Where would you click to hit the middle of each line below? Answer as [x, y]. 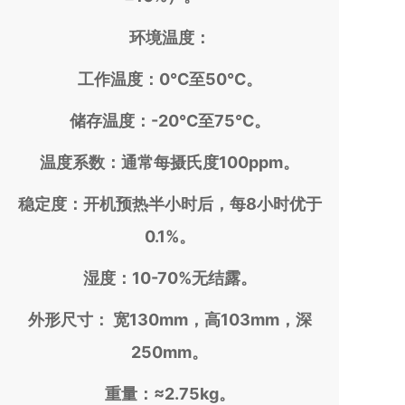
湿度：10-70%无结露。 [170, 278]
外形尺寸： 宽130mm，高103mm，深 [170, 320]
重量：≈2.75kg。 [170, 394]
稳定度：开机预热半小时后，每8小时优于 [170, 204]
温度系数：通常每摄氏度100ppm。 [170, 162]
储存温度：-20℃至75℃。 [170, 121]
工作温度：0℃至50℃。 [170, 79]
